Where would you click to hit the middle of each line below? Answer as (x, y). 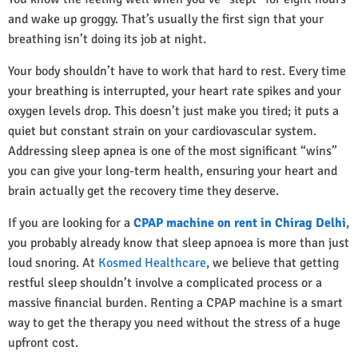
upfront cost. (43, 343)
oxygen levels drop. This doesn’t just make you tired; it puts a (173, 111)
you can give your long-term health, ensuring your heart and (173, 171)
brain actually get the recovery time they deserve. (143, 191)
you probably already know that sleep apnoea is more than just (179, 243)
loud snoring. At (53, 263)
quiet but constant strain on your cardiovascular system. (162, 131)
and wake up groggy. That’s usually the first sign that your (166, 20)
